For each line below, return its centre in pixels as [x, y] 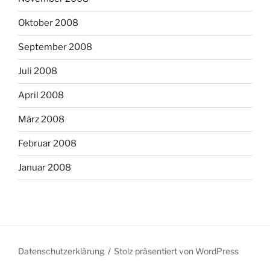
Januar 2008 [45, 168]
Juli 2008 [38, 71]
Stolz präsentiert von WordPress [177, 251]
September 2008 [55, 47]
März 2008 [41, 120]
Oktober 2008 [48, 23]
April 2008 [41, 96]
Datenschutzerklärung [61, 251]
